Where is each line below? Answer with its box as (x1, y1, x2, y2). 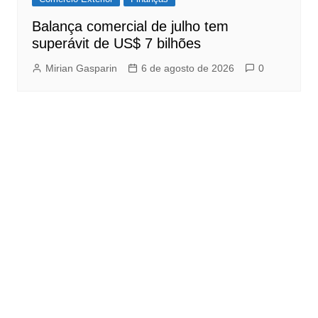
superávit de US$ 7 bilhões (31, 35, 201, 52)
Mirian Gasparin (45, 62, 117, 75)
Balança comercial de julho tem (31, 18, 229, 35)
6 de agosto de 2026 (141, 62, 234, 75)
